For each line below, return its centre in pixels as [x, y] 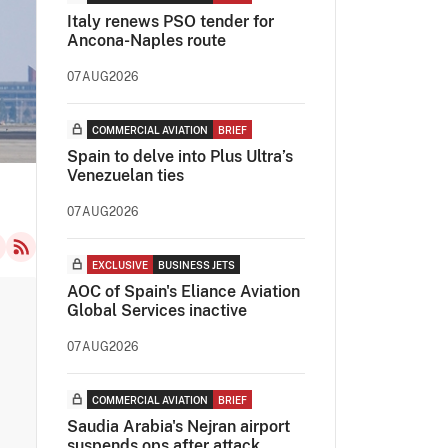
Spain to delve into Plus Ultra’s [180, 156]
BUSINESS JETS [196, 265]
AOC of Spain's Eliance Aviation [183, 291]
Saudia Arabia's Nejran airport [178, 426]
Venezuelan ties [125, 175]
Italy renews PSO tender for [170, 21]
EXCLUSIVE [120, 265]
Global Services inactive [157, 310]
